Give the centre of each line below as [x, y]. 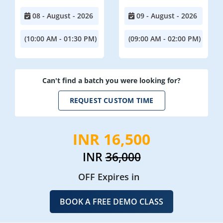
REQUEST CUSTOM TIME [111, 101]
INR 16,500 [111, 139]
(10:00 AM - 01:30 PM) [60, 38]
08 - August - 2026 [62, 15]
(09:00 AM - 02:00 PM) [165, 38]
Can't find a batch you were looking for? [111, 80]
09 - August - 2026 [166, 15]
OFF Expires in [109, 176]
